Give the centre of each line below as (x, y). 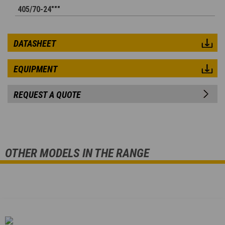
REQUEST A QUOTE (47, 95)
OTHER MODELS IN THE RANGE (77, 153)
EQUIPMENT (35, 69)
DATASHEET (35, 44)
